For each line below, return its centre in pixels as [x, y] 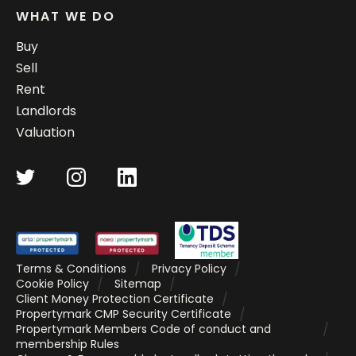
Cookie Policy [52, 284]
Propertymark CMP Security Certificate [124, 314]
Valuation [45, 132]
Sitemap [138, 284]
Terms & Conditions [71, 269]
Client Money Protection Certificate [115, 299]
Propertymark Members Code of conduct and [143, 329]
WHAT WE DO [66, 16]
